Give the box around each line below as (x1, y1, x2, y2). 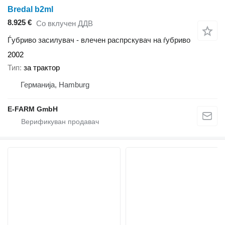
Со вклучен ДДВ (36, 19, 93, 28)
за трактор (24, 63, 60, 72)
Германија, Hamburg (21, 80, 89, 89)
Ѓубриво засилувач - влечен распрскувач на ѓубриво (8, 35, 190, 44)
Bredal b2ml (8, 5, 53, 14)
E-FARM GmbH (8, 105, 58, 114)
